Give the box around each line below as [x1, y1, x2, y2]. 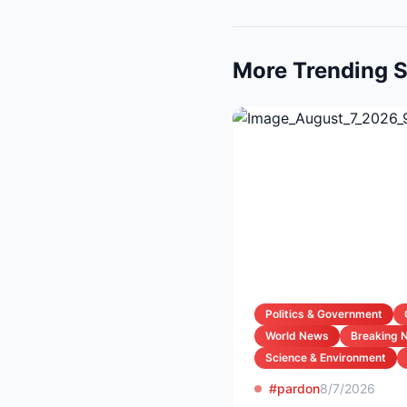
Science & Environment [265, 351, 386, 364]
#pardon [269, 381, 320, 396]
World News [265, 329, 329, 342]
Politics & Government [265, 307, 382, 321]
